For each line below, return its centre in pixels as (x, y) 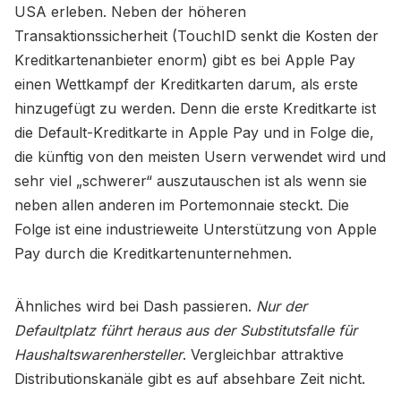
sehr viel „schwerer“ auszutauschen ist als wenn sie (191, 180)
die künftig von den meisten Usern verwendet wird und (200, 156)
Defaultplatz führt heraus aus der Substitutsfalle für (186, 330)
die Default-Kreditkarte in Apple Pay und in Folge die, (194, 132)
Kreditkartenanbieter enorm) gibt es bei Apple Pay (185, 60)
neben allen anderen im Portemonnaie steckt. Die (182, 205)
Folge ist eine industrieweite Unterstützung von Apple (196, 229)
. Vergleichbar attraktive (263, 354)
